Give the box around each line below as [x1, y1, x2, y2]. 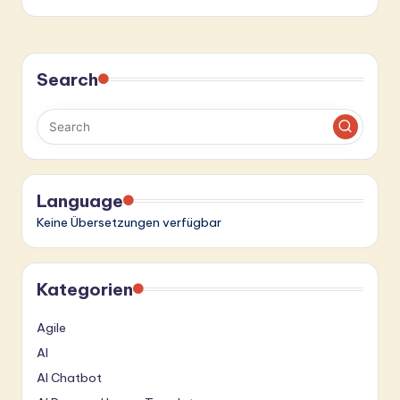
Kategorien [37, 278, 133, 300]
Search [37, 68, 98, 90]
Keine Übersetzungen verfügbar [37, 213, 221, 230]
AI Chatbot [37, 369, 102, 386]
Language [37, 189, 123, 212]
